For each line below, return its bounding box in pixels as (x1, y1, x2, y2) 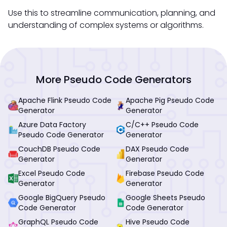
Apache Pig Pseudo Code (126, 95, 214, 105)
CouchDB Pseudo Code (18, 143, 100, 154)
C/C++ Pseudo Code (126, 119, 199, 130)
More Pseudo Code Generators (35, 72, 192, 87)
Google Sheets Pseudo (126, 192, 205, 203)
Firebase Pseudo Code (126, 168, 204, 178)
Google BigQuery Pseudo (18, 192, 105, 203)
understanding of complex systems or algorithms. (8, 19, 204, 31)
